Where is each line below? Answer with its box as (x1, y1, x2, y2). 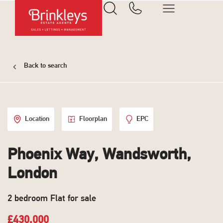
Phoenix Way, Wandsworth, (7, 147, 191, 163)
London (7, 166, 57, 182)
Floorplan (79, 115, 107, 123)
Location (24, 115, 49, 123)
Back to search (23, 62, 67, 70)
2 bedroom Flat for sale (7, 194, 96, 204)
